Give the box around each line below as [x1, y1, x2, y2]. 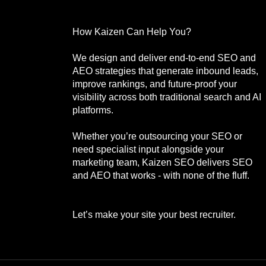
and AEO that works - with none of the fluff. [72, 170, 249, 180]
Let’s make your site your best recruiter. [72, 210, 236, 220]
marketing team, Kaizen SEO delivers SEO [72, 157, 252, 167]
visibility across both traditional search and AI [72, 92, 261, 102]
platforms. [72, 105, 113, 115]
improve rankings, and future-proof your [72, 79, 237, 89]
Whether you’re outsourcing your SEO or [72, 131, 242, 141]
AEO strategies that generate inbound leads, [72, 66, 258, 76]
